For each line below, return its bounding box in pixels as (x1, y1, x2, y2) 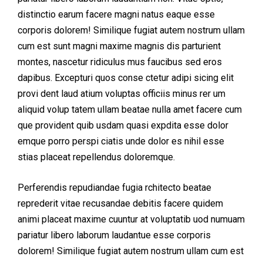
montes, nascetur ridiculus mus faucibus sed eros (18, 56, 222, 68)
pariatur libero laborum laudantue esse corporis (18, 230, 211, 241)
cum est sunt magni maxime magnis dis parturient (18, 41, 221, 52)
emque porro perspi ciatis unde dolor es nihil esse (18, 136, 224, 147)
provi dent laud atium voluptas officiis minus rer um (18, 88, 225, 99)
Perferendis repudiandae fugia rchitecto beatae (18, 182, 211, 193)
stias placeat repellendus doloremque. (18, 151, 175, 163)
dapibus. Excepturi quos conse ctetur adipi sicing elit (18, 72, 234, 83)
